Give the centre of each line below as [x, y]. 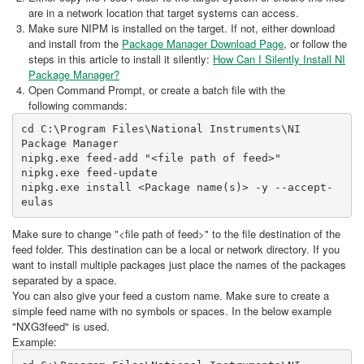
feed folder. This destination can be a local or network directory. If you [176, 249]
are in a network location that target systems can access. [164, 13]
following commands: [78, 105]
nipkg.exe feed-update [89, 172]
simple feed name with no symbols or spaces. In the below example [172, 311]
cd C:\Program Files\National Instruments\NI [160, 128]
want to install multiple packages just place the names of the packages [179, 264]
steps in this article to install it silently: [121, 59]
